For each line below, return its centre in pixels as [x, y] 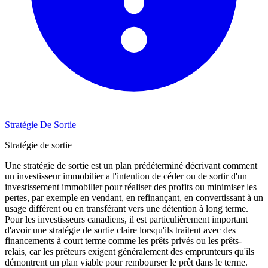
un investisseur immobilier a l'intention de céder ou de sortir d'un [126, 176]
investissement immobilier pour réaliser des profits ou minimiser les [131, 187]
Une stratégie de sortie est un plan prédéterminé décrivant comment [131, 165]
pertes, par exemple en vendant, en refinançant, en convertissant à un [134, 197]
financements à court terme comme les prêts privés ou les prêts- [123, 240]
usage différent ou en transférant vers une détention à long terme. [127, 208]
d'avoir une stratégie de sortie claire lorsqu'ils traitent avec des [120, 230]
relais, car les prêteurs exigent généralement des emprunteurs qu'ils [130, 251]
